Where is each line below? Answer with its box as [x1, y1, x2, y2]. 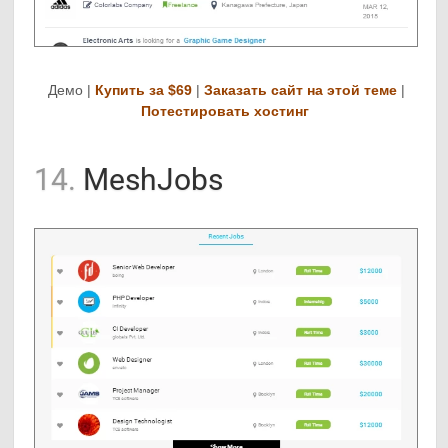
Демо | [44, 82, 96, 99]
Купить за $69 [95, 82, 193, 99]
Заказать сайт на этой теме [204, 82, 398, 99]
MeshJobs [76, 162, 224, 198]
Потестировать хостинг [140, 103, 309, 120]
